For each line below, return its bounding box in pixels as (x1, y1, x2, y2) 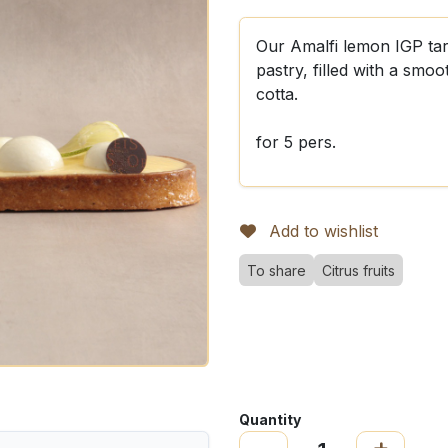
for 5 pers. (256, 132, 336, 152)
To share (247, 262, 306, 279)
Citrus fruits (322, 262, 395, 279)
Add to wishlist (269, 221, 378, 241)
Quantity (239, 411, 301, 428)
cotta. (256, 84, 298, 104)
